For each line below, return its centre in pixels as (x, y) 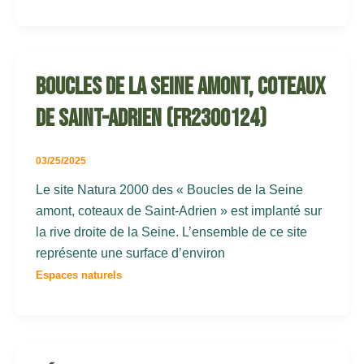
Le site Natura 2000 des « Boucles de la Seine (169, 190)
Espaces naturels (79, 275)
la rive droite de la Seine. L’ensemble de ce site (171, 232)
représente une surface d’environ (130, 253)
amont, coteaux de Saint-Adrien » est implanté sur (179, 211)
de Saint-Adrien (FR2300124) (151, 119)
